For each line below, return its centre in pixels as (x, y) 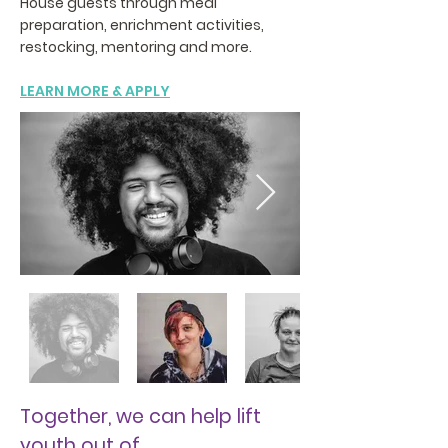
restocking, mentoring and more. (136, 47)
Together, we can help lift (140, 416)
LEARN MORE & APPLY (95, 91)
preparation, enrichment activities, (142, 25)
